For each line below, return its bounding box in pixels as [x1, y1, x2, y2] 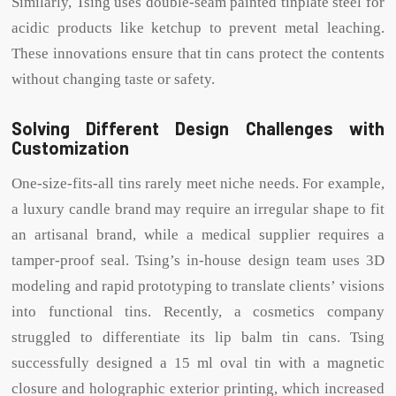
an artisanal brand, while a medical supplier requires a [11, 225, 385, 243]
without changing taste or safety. [11, 71, 216, 88]
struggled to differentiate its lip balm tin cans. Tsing [11, 328, 385, 346]
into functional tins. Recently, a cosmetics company [11, 302, 385, 320]
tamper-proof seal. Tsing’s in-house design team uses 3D [11, 251, 385, 269]
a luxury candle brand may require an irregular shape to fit [11, 200, 385, 217]
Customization [11, 137, 130, 159]
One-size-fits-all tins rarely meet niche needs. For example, [11, 174, 385, 192]
